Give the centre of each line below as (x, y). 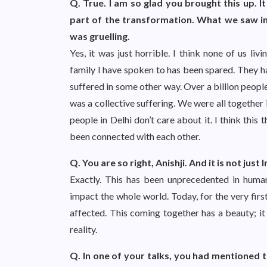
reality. (83, 229)
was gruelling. (100, 36)
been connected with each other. (135, 136)
